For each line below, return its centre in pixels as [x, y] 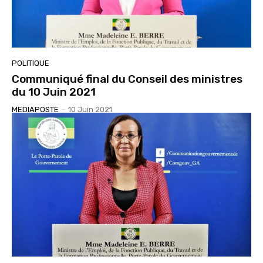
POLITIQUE [31, 63]
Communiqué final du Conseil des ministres [127, 79]
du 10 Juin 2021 [54, 92]
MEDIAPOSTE [35, 110]
